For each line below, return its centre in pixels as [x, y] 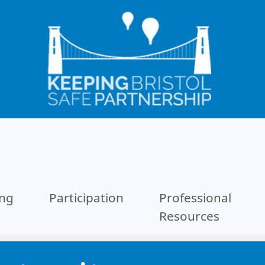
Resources [190, 216]
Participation [87, 198]
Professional [195, 198]
